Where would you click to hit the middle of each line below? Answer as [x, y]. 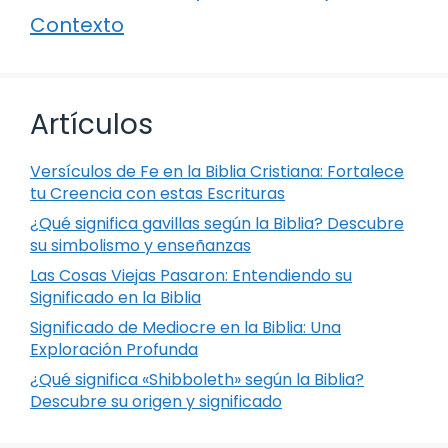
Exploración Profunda [114, 349]
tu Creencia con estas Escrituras [157, 193]
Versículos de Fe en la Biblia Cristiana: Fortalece [217, 171]
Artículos [91, 124]
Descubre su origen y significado [156, 401]
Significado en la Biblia [115, 297]
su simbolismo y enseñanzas [140, 245]
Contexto [77, 24]
